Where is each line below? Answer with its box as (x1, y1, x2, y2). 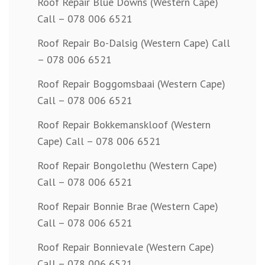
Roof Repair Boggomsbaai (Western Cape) (37, 77, 225, 91)
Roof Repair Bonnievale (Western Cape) (37, 240, 214, 254)
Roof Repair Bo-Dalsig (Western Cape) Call (37, 36, 230, 50)
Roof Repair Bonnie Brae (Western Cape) (37, 199, 218, 214)
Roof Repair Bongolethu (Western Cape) (37, 159, 217, 173)
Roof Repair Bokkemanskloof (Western (37, 118, 211, 132)
